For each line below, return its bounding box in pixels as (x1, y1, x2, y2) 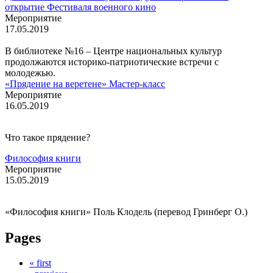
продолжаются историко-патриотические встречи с (5, 56, 219, 67)
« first (29, 258, 51, 269)
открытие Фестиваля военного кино (5, 1, 156, 12)
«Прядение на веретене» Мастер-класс (5, 78, 165, 89)
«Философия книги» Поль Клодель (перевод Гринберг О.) (5, 206, 250, 217)
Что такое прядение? (5, 132, 90, 143)
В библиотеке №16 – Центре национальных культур (5, 45, 222, 56)
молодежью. (5, 67, 55, 78)
